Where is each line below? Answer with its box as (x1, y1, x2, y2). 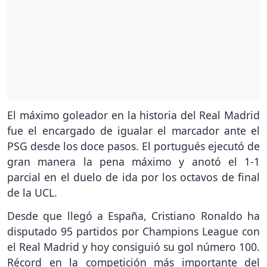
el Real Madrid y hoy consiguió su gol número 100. (7, 240, 260, 254)
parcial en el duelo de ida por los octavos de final (7, 170, 260, 185)
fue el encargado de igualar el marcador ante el (7, 123, 260, 138)
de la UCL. (7, 185, 57, 200)
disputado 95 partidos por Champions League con (7, 224, 260, 239)
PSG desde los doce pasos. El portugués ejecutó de (7, 139, 260, 154)
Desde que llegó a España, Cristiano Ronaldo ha (7, 209, 260, 223)
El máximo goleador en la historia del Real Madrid (7, 108, 260, 123)
